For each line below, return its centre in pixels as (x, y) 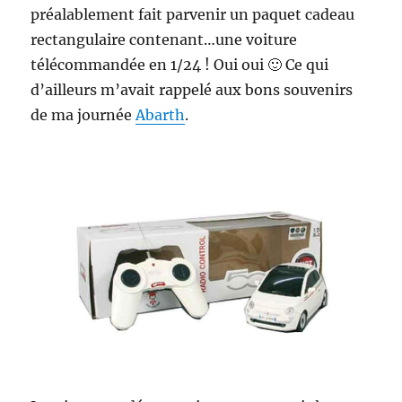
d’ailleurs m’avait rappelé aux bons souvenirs (192, 89)
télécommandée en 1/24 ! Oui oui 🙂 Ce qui (180, 64)
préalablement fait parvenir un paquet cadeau (193, 14)
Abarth (161, 114)
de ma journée (83, 114)
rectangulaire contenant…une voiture (164, 39)
